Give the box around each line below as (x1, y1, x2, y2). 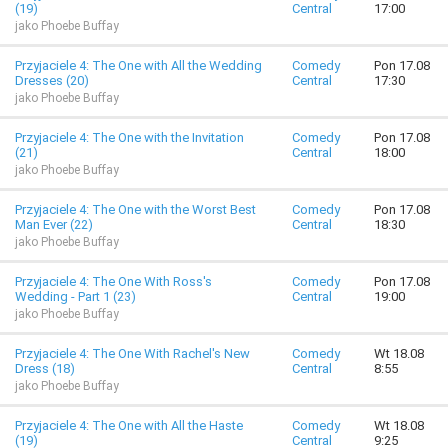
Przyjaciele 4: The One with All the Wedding (15, 58, 262, 73)
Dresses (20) (15, 73, 89, 88)
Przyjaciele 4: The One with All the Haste (15, 418, 243, 433)
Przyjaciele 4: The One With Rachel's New (15, 346, 250, 361)
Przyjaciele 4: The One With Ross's (15, 274, 212, 289)
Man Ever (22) (15, 217, 93, 232)
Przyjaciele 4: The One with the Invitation (15, 130, 244, 145)
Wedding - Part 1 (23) (15, 289, 136, 304)
